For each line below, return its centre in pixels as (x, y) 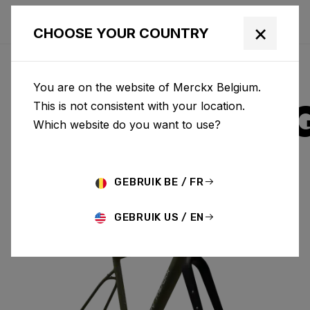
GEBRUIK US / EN (158, 217)
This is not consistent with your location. (139, 106)
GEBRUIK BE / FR (158, 182)
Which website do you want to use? (127, 125)
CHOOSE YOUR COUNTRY (121, 33)
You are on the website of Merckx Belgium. (147, 87)
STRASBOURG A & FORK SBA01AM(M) (127, 203)
